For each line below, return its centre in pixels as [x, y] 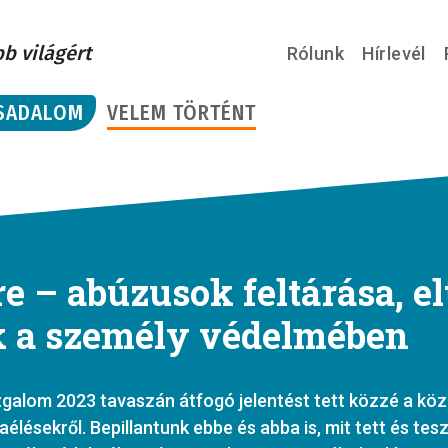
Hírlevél [394, 53]
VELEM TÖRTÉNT [181, 112]
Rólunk [315, 53]
